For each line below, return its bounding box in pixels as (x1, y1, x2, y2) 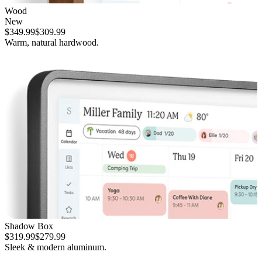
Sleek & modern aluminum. (5, 242, 106, 253)
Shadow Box (5, 221, 53, 232)
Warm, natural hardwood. (5, 37, 99, 47)
